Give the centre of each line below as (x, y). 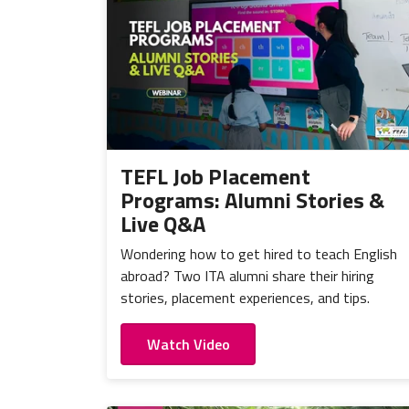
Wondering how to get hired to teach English (259, 253)
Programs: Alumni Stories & (252, 199)
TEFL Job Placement (215, 176)
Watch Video (188, 345)
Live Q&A (163, 223)
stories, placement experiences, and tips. (245, 297)
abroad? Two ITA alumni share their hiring (247, 275)
